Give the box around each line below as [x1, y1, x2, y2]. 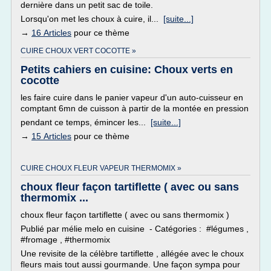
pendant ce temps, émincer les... [21, 117, 151, 127]
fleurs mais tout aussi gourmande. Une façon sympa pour [21, 260, 240, 269]
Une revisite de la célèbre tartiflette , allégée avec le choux [21, 249, 244, 258]
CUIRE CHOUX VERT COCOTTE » [21, 47, 136, 55]
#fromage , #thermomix [21, 235, 110, 244]
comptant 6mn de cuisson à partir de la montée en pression [21, 103, 249, 113]
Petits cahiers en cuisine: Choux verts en [21, 64, 233, 76]
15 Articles [31, 131, 71, 141]
